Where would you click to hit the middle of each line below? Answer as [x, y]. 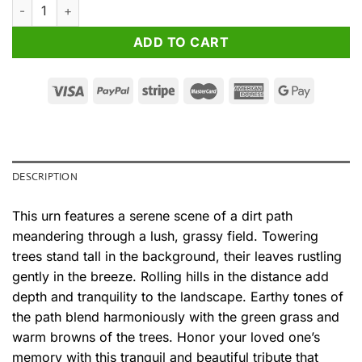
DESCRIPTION [45, 177]
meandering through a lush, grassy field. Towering [165, 236]
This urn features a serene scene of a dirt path [152, 216]
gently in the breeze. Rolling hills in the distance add [170, 277]
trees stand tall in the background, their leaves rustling [177, 257]
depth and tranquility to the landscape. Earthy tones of [178, 297]
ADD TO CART [181, 43]
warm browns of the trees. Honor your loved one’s [166, 337]
